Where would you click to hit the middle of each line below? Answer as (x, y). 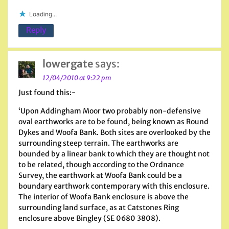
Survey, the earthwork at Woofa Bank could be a (100, 175)
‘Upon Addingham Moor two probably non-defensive (110, 111)
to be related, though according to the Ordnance (101, 165)
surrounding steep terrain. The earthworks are (98, 143)
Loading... (43, 14)
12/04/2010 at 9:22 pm (77, 78)
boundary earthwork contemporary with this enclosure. (114, 186)
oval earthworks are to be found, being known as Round (113, 122)
